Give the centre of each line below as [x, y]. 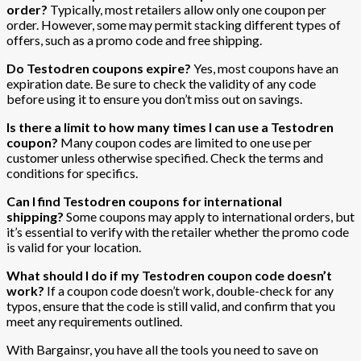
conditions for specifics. [72, 172]
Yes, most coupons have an [265, 68]
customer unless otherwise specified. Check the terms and [165, 157]
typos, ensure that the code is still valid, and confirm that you [171, 305]
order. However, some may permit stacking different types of [174, 24]
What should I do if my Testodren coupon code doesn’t [169, 275]
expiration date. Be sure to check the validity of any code [161, 83]
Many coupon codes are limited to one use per [185, 142]
